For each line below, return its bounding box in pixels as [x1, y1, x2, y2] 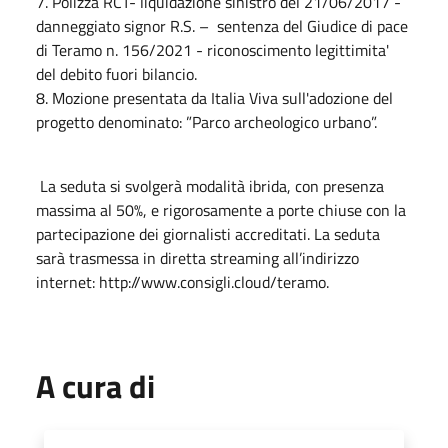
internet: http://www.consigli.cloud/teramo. [36, 269, 329, 294]
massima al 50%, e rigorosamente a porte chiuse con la [36, 197, 406, 222]
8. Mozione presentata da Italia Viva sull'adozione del [36, 85, 393, 110]
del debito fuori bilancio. [36, 61, 197, 86]
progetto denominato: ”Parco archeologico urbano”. [36, 109, 381, 134]
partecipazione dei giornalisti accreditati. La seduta [36, 221, 380, 246]
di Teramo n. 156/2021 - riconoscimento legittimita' [36, 37, 389, 62]
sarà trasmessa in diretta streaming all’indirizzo [36, 245, 359, 270]
